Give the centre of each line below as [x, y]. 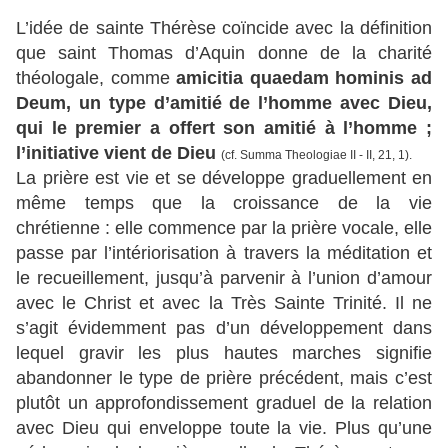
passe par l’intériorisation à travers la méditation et [224, 253]
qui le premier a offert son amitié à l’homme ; [224, 128]
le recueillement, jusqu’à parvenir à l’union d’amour [224, 278]
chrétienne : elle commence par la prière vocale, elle [224, 228]
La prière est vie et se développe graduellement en [224, 178]
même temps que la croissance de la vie [224, 203]
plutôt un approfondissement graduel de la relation [224, 403]
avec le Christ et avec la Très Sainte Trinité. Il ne [224, 303]
